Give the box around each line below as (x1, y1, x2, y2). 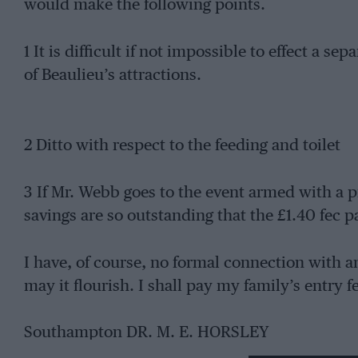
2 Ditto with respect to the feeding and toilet (23, 138, 340, 154)
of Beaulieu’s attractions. (23, 67, 201, 83)
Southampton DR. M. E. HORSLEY (23, 325, 269, 341)
